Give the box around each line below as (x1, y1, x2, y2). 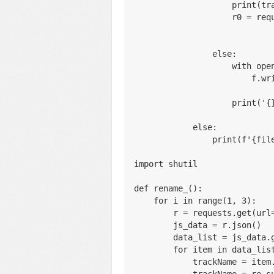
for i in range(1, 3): (154, 196, 256, 206)
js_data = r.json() (173, 220, 261, 230)
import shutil (134, 159, 198, 169)
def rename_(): (134, 183, 202, 193)
